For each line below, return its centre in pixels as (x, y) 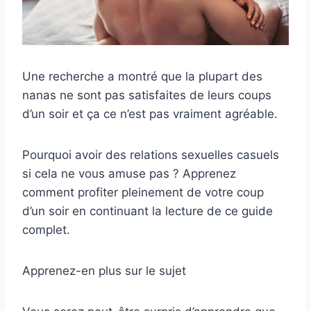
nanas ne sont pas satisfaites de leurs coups (147, 95)
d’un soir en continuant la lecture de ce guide (148, 211)
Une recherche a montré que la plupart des (142, 76)
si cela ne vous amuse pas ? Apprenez (129, 173)
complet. (46, 229)
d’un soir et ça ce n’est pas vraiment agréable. (150, 114)
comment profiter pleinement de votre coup (143, 192)
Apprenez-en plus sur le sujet (104, 270)
